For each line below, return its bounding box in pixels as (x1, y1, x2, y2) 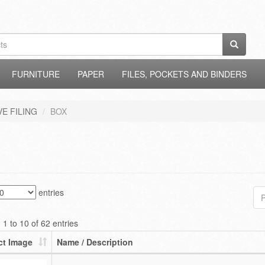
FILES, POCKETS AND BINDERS (122, 68, 247, 80)
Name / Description (56, 236, 133, 248)
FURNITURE (12, 68, 60, 80)
